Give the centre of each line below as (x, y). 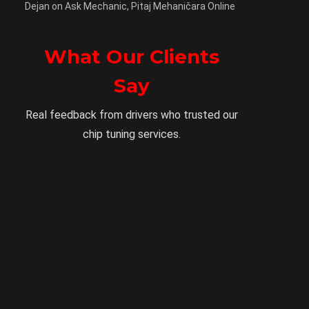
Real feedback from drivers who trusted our (132, 115)
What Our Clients (132, 57)
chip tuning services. (132, 134)
